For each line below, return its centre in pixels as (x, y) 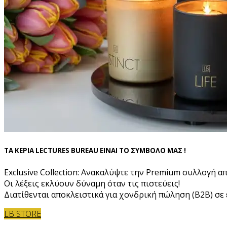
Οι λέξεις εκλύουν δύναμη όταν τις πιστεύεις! (92, 183)
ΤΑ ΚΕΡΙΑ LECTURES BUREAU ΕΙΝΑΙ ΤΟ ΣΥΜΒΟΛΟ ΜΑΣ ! (95, 151)
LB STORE (23, 214)
